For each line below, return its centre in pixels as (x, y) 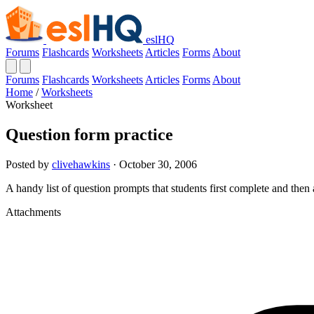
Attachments (33, 212)
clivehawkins (81, 164)
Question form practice (89, 134)
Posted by (29, 164)
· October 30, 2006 (153, 164)
